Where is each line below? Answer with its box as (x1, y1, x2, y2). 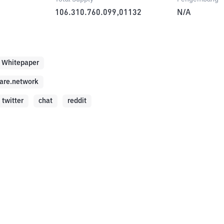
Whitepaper (1, 59, 39, 66)
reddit (67, 97, 86, 104)
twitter (2, 97, 23, 104)
